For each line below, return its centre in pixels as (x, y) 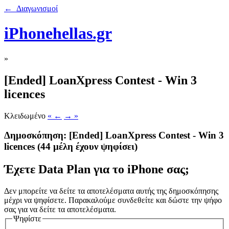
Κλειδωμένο (25, 116)
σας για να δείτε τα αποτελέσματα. (60, 210)
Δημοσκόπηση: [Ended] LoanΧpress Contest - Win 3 (114, 135)
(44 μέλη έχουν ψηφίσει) (87, 147)
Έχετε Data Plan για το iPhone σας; (97, 169)
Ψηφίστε (27, 219)
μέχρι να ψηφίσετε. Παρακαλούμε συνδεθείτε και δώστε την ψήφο (113, 200)
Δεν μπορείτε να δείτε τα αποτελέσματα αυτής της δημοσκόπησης (111, 191)
